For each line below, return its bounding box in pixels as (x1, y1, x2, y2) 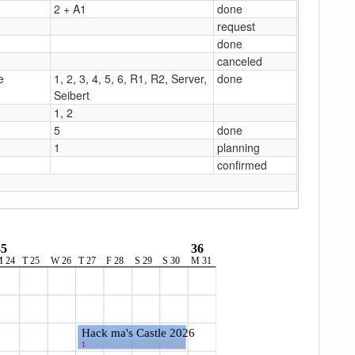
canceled (217, 52, 262, 69)
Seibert (54, 86, 90, 103)
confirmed (217, 156, 267, 173)
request (217, 17, 255, 34)
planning (217, 139, 260, 155)
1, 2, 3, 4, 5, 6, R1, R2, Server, (54, 70, 207, 86)
